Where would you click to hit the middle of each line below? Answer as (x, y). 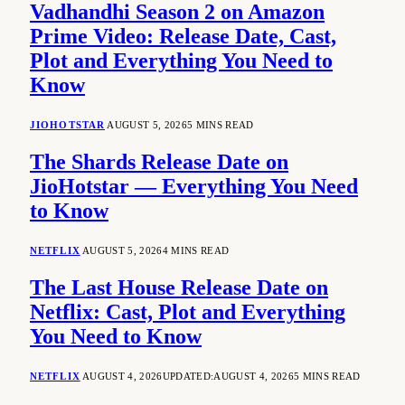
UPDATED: (188, 376)
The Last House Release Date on (179, 288)
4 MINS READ (196, 251)
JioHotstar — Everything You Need (194, 187)
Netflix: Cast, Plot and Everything (188, 312)
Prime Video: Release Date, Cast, (183, 37)
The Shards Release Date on (159, 162)
